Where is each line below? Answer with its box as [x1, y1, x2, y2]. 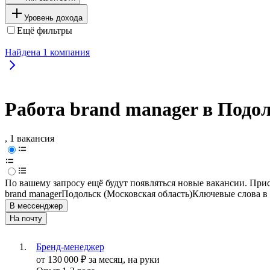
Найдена [5, 46, 43, 57]
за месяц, [89, 254, 128, 265]
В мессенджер [10, 201, 63, 211]
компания [48, 46, 90, 57]
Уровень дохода [24, 13, 83, 22]
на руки [128, 254, 160, 265]
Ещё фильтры [17, 25, 72, 36]
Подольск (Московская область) [61, 189, 192, 199]
